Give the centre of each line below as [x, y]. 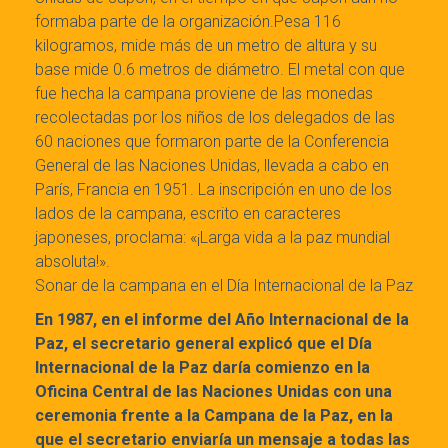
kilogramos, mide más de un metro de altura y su [206, 46]
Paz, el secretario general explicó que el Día [203, 344]
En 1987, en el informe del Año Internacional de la [222, 320]
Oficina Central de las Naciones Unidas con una [213, 392]
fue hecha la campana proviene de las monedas [204, 94]
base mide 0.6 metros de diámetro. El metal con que [220, 70]
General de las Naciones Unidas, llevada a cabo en [212, 166]
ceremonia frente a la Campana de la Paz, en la [214, 416]
